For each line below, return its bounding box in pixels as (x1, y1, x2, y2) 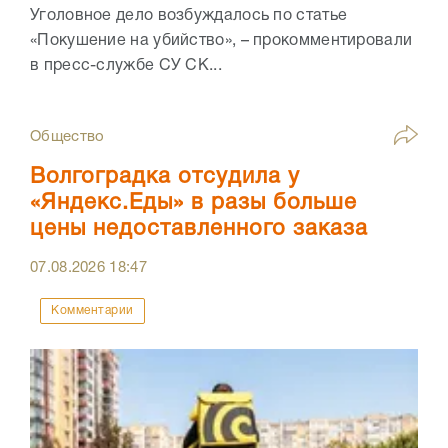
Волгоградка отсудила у (30, 166, 300, 187)
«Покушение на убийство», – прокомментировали (30, 33, 413, 48)
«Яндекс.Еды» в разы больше (30, 192, 357, 213)
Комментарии (51, 304, 134, 316)
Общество (30, 129, 105, 144)
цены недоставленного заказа (30, 218, 368, 239)
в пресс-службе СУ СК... (30, 58, 222, 73)
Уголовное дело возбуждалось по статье (30, 8, 348, 23)
